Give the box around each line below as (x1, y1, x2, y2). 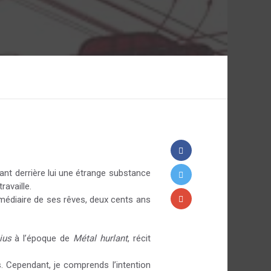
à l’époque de (11, 233, 73, 244)
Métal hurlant (73, 233, 128, 244)
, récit (127, 233, 151, 244)
